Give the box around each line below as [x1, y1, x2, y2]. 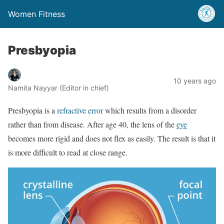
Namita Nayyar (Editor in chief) [8, 83, 109, 92]
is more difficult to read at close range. [8, 146, 127, 157]
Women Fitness [8, 9, 65, 19]
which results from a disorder [103, 104, 196, 115]
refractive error [57, 104, 103, 115]
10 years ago [173, 76, 216, 85]
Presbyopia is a [8, 104, 57, 115]
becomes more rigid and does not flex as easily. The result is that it [8, 132, 215, 143]
